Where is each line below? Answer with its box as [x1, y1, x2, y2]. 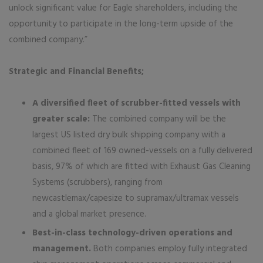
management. [32, 242, 91, 256]
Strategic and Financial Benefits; [9, 65, 146, 79]
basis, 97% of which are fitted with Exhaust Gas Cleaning [32, 160, 251, 174]
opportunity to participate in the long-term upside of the [9, 17, 233, 31]
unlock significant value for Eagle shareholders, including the [9, 1, 238, 15]
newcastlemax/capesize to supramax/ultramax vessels [32, 191, 239, 205]
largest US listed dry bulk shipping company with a [32, 128, 225, 142]
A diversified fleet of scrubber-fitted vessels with [32, 96, 241, 110]
